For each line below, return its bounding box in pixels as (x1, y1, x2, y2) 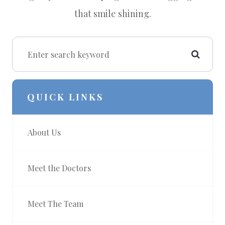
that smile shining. (74, 8, 151, 20)
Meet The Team (28, 198, 83, 209)
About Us (28, 127, 61, 138)
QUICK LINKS (27, 91, 103, 103)
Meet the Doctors (28, 163, 91, 174)
